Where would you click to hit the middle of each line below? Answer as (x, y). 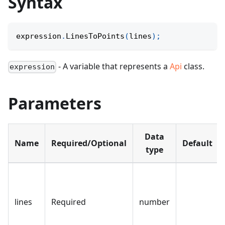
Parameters (55, 103)
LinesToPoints (95, 36)
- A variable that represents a (113, 67)
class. (193, 67)
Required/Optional (89, 143)
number (154, 202)
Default (197, 143)
